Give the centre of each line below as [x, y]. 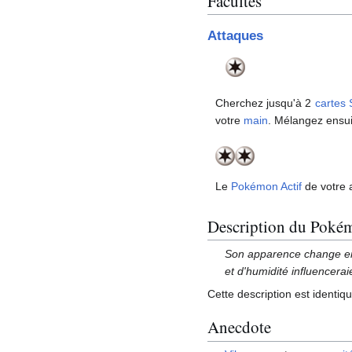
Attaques [235, 35]
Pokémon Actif [266, 186]
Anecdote [239, 327]
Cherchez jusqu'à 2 [265, 103]
